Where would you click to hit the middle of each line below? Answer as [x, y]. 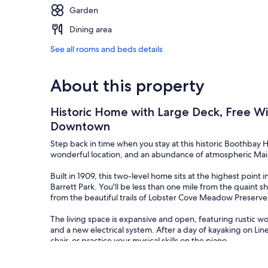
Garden [84, 10]
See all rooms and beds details [106, 49]
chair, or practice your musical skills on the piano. [140, 240]
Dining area [91, 29]
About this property [127, 85]
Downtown [80, 126]
